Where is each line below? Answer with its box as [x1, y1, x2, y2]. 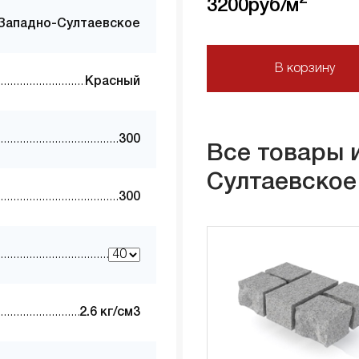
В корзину [275, 63, 336, 75]
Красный [85, 76, 140, 88]
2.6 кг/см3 [79, 307, 140, 319]
